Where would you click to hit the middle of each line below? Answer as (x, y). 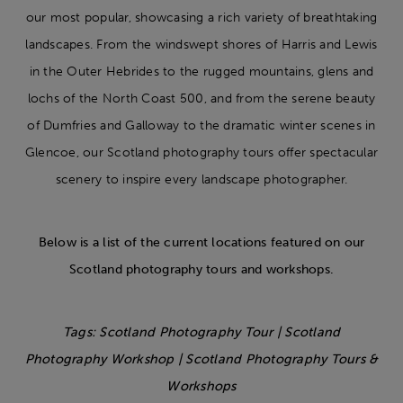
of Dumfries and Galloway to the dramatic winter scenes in (201, 125)
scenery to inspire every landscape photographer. (201, 179)
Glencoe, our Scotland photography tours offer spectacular (201, 152)
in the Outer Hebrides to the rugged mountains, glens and (201, 71)
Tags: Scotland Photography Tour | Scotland (201, 332)
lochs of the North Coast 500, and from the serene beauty (201, 98)
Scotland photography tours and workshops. (201, 269)
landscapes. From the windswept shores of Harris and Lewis (201, 44)
